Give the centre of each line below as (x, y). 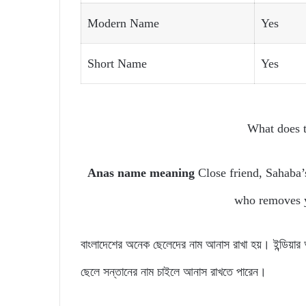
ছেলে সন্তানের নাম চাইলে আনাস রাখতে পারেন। (173, 272)
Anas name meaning (142, 172)
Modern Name (123, 23)
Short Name (117, 63)
